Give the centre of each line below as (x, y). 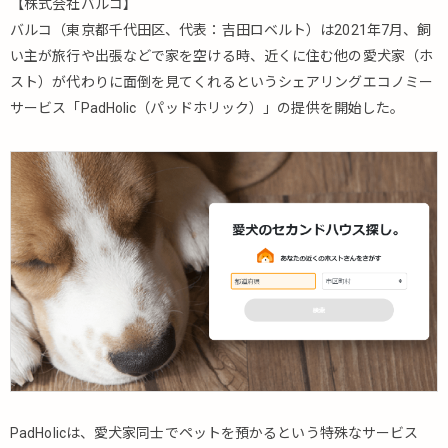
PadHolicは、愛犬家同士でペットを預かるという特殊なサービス (214, 433)
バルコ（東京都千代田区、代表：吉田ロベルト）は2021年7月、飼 (221, 30)
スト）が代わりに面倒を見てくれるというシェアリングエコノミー (222, 82)
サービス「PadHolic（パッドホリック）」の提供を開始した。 (207, 108)
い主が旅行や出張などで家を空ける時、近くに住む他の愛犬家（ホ (222, 56)
